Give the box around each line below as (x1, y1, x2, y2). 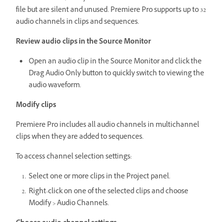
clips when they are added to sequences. (16, 131, 144, 143)
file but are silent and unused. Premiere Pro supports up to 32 (16, 4, 206, 16)
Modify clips (16, 100, 56, 111)
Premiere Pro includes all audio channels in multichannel (16, 119, 199, 131)
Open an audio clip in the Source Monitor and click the (29, 56, 202, 68)
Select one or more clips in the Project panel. (29, 171, 170, 183)
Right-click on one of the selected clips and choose (29, 186, 188, 198)
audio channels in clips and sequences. (16, 16, 139, 28)
